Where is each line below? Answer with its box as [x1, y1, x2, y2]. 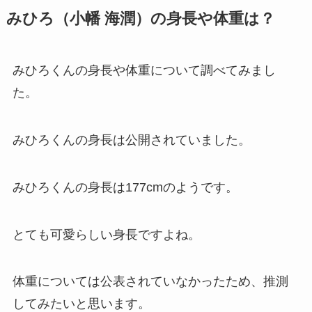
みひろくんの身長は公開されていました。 [12, 132, 251, 147]
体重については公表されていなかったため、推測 [12, 274, 288, 289]
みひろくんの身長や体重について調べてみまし [12, 63, 276, 78]
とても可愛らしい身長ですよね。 [12, 227, 201, 242]
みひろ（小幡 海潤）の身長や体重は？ [6, 10, 275, 28]
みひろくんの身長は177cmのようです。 [12, 180, 238, 194]
